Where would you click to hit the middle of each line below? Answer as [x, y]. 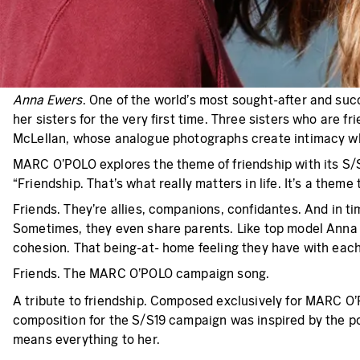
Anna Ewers [48, 100]
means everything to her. [86, 339]
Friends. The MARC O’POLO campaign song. [141, 273]
